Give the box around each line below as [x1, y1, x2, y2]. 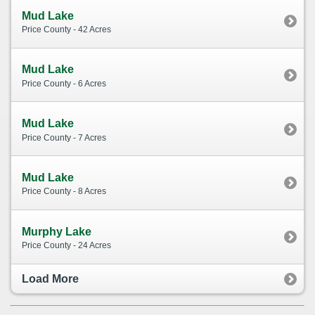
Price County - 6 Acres [22, 78, 106, 89]
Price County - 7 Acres [22, 132, 106, 143]
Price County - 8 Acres [22, 186, 106, 197]
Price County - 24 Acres [22, 240, 111, 251]
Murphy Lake [22, 225, 91, 238]
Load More [22, 272, 79, 285]
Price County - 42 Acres [22, 25, 111, 35]
